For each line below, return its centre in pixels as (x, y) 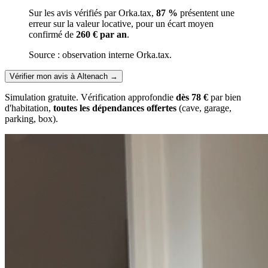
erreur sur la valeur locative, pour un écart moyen (121, 23)
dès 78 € (192, 97)
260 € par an (101, 34)
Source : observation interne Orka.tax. (100, 54)
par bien (225, 97)
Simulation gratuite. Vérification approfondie (90, 97)
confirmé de (52, 34)
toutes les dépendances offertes (115, 108)
